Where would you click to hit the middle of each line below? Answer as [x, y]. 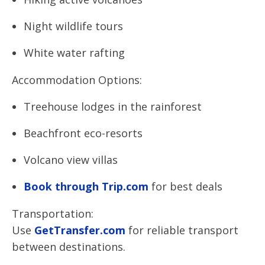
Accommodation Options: [77, 80]
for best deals [185, 186]
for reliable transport [182, 230]
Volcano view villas [71, 160]
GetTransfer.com [78, 230]
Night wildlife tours [73, 26]
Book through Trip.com [86, 186]
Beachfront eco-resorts [83, 133]
